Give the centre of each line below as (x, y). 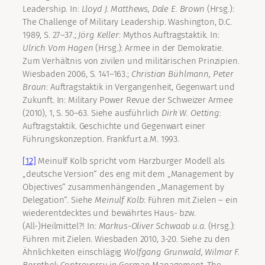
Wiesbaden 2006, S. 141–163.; (77, 74)
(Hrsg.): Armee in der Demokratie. (158, 48)
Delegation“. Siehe (59, 200)
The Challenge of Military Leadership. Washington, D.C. (127, 22)
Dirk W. (175, 113)
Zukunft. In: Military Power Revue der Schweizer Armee (128, 100)
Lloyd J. (95, 9)
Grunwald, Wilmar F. (201, 252)
